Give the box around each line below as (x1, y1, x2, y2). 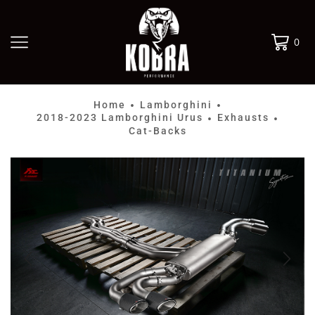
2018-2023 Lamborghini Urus (37, 112, 203, 124)
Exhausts (217, 112, 269, 124)
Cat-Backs (128, 124, 187, 136)
